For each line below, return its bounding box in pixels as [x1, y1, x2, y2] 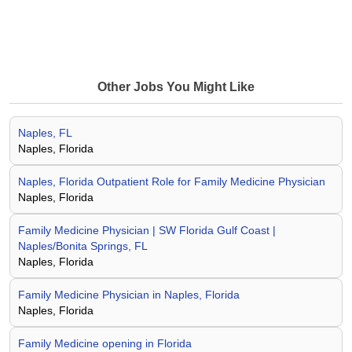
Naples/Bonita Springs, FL [18, 240, 148, 252]
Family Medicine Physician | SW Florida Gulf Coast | [18, 224, 276, 236]
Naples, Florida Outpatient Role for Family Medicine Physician [18, 175, 325, 188]
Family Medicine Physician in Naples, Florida [18, 288, 240, 301]
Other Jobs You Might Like [97, 80, 255, 93]
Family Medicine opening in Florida [18, 337, 192, 350]
